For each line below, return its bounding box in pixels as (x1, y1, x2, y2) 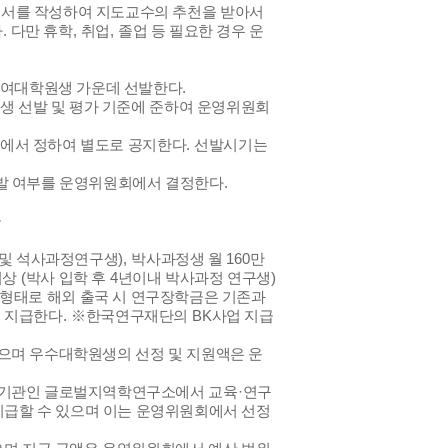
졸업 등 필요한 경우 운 (117, 23, 264, 39)
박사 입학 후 (25, 270, 110, 286)
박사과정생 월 (131, 251, 227, 267)
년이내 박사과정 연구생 (117, 270, 271, 286)
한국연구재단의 (85, 308, 192, 324)
